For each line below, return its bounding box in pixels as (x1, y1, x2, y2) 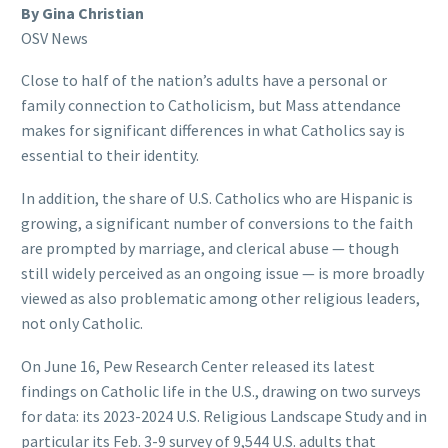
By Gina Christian (21, 2, 144, 23)
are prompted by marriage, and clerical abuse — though (21, 238, 399, 259)
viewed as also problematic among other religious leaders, (21, 288, 420, 309)
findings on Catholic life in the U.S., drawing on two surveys (21, 380, 421, 401)
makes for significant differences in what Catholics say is (21, 120, 405, 141)
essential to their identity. (21, 145, 199, 166)
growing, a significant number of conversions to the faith (21, 213, 413, 234)
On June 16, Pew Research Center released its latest (21, 355, 375, 376)
